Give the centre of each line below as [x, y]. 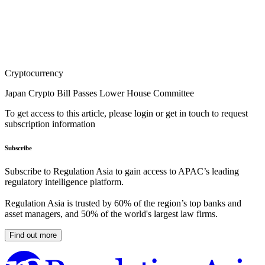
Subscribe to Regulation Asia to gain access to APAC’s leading [122, 172]
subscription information [50, 124]
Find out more [33, 235]
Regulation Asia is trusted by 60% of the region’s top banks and [123, 203]
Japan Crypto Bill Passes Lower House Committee [99, 93]
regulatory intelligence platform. [64, 182]
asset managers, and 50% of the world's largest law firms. [111, 214]
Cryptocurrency [34, 73]
